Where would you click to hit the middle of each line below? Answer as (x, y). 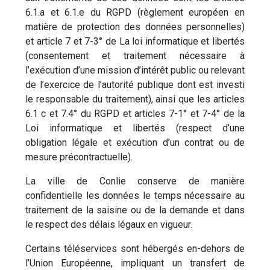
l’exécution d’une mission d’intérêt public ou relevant (135, 71)
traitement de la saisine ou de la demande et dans (135, 210)
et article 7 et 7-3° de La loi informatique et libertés (135, 42)
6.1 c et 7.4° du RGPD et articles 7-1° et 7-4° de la (135, 114)
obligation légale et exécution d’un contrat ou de (135, 143)
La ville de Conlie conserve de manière (135, 181)
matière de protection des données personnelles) (135, 27)
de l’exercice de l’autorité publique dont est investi (135, 85)
